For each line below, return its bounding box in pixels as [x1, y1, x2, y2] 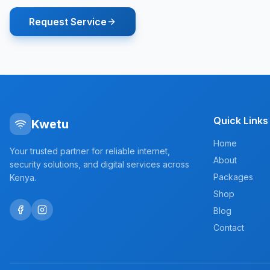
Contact [213, 222, 244, 233]
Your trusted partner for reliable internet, [10, 146, 170, 156]
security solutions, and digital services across [10, 159, 189, 169]
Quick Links [213, 115, 268, 127]
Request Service [29, 16, 107, 28]
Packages [213, 172, 253, 182]
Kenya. [10, 172, 36, 183]
